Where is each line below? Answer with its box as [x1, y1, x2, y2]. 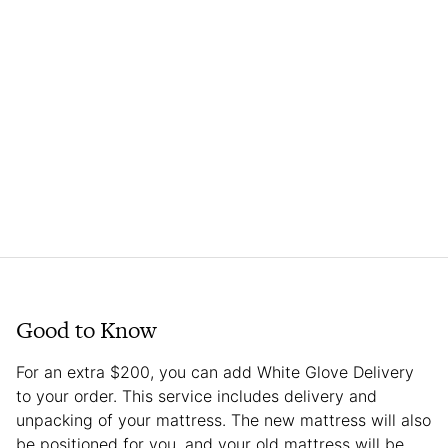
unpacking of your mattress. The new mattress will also [16, 410, 431, 431]
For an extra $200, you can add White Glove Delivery [16, 362, 414, 383]
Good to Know [16, 314, 157, 347]
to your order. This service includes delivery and [16, 386, 377, 407]
